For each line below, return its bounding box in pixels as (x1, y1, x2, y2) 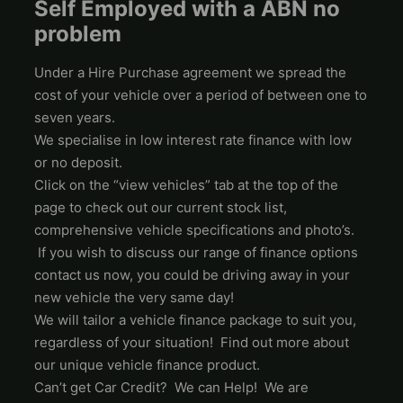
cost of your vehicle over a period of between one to (34, 86, 368, 104)
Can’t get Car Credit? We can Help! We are (34, 379, 309, 397)
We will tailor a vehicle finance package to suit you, (34, 311, 357, 329)
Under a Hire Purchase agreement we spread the (34, 64, 347, 82)
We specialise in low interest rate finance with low (34, 131, 353, 149)
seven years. (34, 109, 116, 127)
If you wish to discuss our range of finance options (34, 244, 359, 262)
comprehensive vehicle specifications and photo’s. (34, 221, 355, 239)
